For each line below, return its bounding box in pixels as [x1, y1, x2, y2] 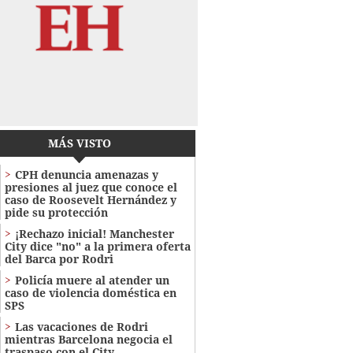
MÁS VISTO [47, 136, 111, 151]
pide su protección [4, 205, 108, 221]
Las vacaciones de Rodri [14, 319, 148, 335]
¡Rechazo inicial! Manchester [14, 226, 174, 242]
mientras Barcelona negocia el [4, 332, 173, 347]
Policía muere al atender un [14, 273, 169, 288]
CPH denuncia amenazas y [14, 167, 158, 183]
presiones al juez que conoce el [4, 180, 177, 195]
